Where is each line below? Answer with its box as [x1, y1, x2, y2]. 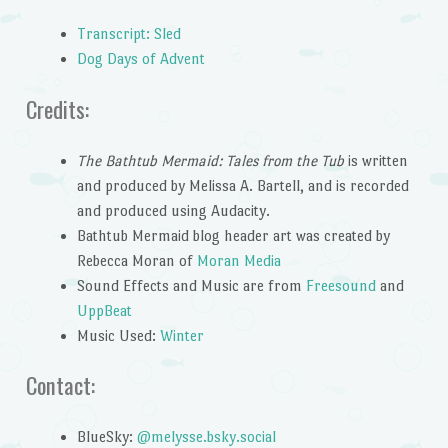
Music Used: [76, 326, 160, 344]
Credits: [25, 91, 89, 126]
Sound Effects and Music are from [76, 276, 306, 294]
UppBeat [76, 301, 132, 319]
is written [343, 151, 408, 169]
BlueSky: [76, 427, 137, 445]
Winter [159, 326, 204, 344]
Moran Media [196, 251, 281, 269]
